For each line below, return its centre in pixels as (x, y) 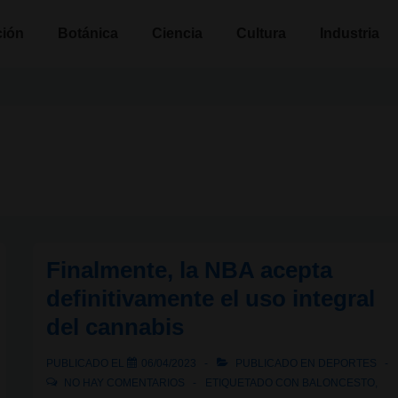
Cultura (261, 33)
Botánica (88, 33)
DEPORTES (348, 363)
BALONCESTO (339, 383)
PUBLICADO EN (276, 363)
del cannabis (115, 327)
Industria (350, 33)
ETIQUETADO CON (254, 383)
